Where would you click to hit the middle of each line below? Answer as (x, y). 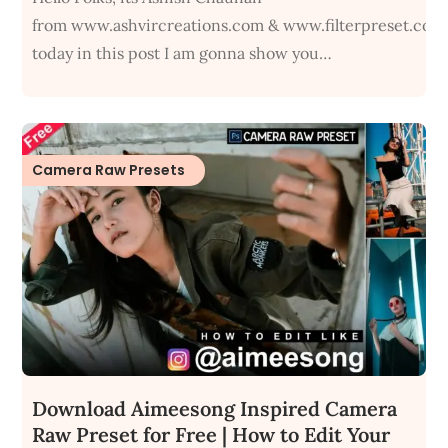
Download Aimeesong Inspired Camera (215, 408)
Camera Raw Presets (109, 170)
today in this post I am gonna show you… (182, 53)
